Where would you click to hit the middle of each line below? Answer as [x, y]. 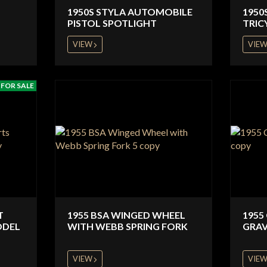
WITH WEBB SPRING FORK [128, 226]
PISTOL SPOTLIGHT [112, 23]
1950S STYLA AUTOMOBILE [130, 11]
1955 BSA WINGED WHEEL [127, 215]
